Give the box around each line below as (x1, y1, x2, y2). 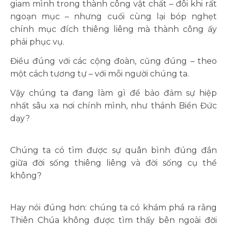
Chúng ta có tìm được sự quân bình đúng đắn (10, 145, 217, 155)
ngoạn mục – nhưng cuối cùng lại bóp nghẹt (10, 12, 217, 21)
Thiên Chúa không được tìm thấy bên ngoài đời (10, 215, 217, 225)
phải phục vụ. (10, 37, 64, 47)
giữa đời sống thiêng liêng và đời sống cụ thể (10, 158, 217, 168)
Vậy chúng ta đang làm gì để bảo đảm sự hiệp (10, 88, 217, 98)
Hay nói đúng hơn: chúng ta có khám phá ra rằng (10, 203, 217, 212)
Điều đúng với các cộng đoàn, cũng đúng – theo (10, 56, 217, 66)
